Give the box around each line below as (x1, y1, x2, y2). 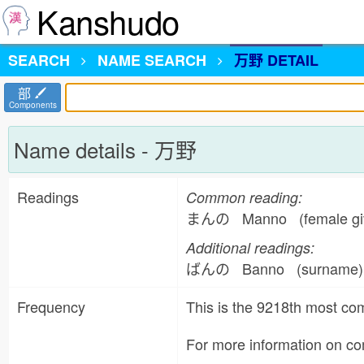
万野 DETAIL (234, 50, 318, 71)
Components (8, 99, 57, 110)
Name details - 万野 (14, 134, 197, 164)
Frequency (17, 296, 85, 317)
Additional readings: (186, 237, 314, 258)
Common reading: (186, 187, 302, 207)
